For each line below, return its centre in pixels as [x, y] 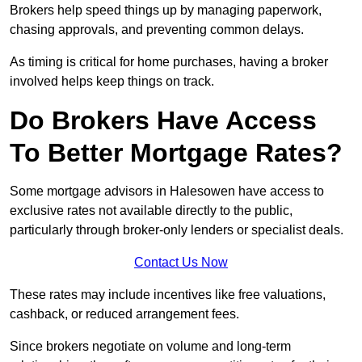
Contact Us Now [181, 263]
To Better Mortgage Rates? [176, 153]
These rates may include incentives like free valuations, [168, 295]
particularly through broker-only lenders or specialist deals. [177, 230]
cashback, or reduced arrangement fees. [124, 314]
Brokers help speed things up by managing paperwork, [166, 11]
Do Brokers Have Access [163, 121]
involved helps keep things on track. [112, 82]
